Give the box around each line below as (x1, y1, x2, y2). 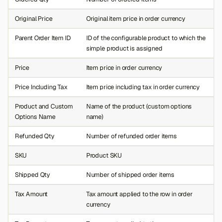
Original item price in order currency (86, 14, 185, 23)
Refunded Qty (14, 132, 55, 141)
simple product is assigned (86, 44, 163, 53)
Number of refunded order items (86, 132, 177, 141)
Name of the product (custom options (86, 102, 192, 111)
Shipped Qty (14, 170, 51, 179)
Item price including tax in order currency (86, 83, 200, 92)
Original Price (14, 14, 53, 23)
